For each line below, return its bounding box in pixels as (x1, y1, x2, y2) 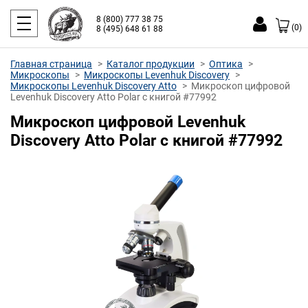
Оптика (209, 58, 243, 69)
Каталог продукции (107, 58, 195, 69)
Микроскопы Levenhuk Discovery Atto (10, 80, 177, 91)
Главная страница (10, 58, 92, 69)
